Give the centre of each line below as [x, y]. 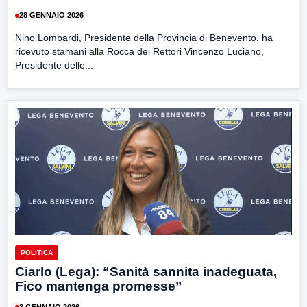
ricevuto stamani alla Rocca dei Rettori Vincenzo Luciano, [139, 51]
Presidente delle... [54, 65]
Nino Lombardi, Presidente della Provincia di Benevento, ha [144, 37]
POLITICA [37, 253]
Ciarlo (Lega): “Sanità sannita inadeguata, [146, 272]
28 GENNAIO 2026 [51, 15]
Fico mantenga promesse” [99, 286]
